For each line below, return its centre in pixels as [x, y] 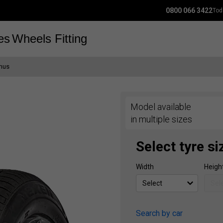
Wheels [31, 39]
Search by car [159, 213]
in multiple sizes [161, 119]
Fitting [71, 39]
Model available [161, 107]
